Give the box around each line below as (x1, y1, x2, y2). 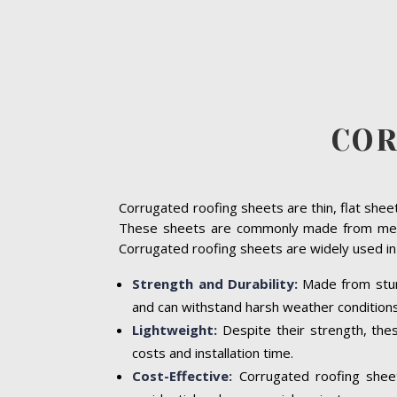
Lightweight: (132, 320, 218, 339)
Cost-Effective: (132, 366, 233, 385)
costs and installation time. (132, 343, 294, 362)
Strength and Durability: (132, 274, 298, 292)
